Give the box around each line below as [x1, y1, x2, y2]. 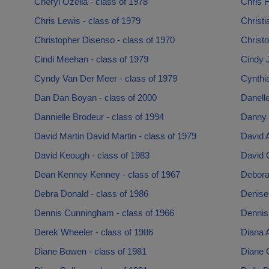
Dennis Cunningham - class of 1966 [34, 208, 174, 218]
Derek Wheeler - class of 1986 [34, 227, 153, 237]
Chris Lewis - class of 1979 [34, 16, 141, 26]
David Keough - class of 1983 [34, 150, 150, 160]
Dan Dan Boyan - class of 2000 [34, 92, 157, 103]
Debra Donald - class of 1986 [34, 189, 148, 199]
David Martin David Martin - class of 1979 [34, 131, 196, 141]
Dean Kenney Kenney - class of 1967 [34, 169, 180, 180]
